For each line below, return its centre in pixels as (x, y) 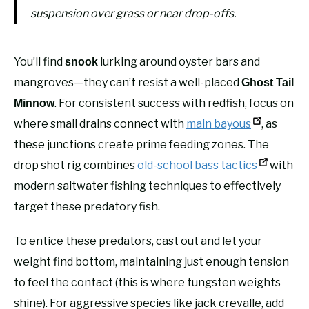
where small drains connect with (100, 123)
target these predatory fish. (87, 206)
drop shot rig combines (76, 165)
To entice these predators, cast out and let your (138, 241)
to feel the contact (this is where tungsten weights (147, 282)
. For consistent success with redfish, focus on (174, 103)
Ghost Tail (268, 82)
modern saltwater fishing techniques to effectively (147, 186)
